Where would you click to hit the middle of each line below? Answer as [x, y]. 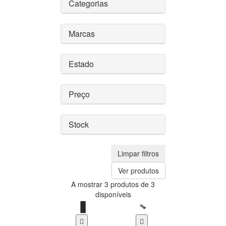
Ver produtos [138, 171]
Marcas [82, 34]
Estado [81, 64]
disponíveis [113, 194]
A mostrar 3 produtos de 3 [113, 184]
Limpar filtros [138, 154]
